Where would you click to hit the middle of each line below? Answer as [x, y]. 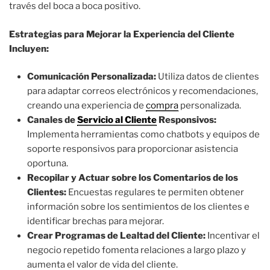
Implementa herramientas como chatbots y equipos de [143, 135]
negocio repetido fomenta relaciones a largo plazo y [137, 250]
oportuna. [48, 164]
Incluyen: [29, 49]
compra [162, 106]
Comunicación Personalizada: [92, 77]
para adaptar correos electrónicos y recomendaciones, [143, 91]
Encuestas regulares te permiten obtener [155, 193]
